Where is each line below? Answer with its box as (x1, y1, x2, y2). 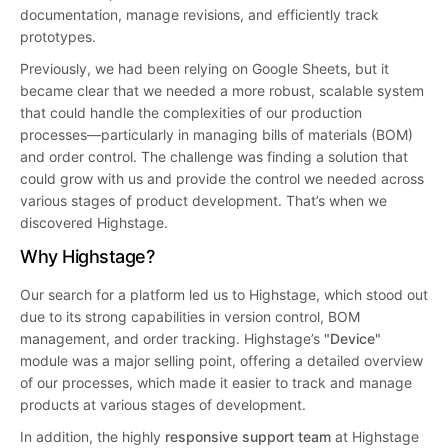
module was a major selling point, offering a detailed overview (20, 351, 423, 369)
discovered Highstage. (20, 213, 168, 231)
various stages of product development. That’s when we (20, 191, 387, 209)
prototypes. (20, 27, 96, 45)
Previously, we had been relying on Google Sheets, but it (20, 59, 389, 77)
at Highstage (331, 427, 419, 445)
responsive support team (165, 427, 331, 445)
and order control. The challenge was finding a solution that (20, 147, 408, 165)
